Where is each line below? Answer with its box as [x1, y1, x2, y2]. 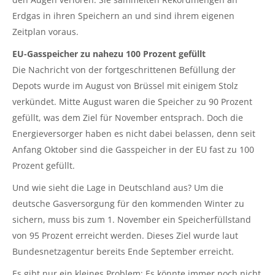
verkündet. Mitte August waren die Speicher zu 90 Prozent [12, 96, 252, 108]
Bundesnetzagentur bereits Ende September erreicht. [12, 246, 234, 258]
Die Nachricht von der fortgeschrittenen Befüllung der [12, 64, 236, 76]
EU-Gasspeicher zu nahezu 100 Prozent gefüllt [12, 48, 206, 60]
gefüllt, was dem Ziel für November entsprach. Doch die [12, 112, 243, 124]
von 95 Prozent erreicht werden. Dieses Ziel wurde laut [12, 230, 238, 242]
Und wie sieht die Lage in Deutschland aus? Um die [12, 182, 223, 194]
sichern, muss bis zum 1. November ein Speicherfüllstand [12, 214, 251, 226]
